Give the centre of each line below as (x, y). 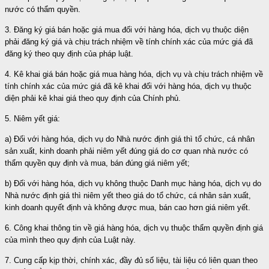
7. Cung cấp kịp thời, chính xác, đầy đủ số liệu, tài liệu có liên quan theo (131, 260)
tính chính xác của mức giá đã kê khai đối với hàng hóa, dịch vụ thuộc (128, 86)
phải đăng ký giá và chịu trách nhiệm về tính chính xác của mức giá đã (129, 41)
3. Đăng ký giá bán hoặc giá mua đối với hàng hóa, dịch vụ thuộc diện (127, 29)
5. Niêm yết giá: (32, 118)
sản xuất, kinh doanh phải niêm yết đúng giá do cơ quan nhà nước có (126, 151)
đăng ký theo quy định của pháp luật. (69, 53)
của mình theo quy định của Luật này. (70, 240)
